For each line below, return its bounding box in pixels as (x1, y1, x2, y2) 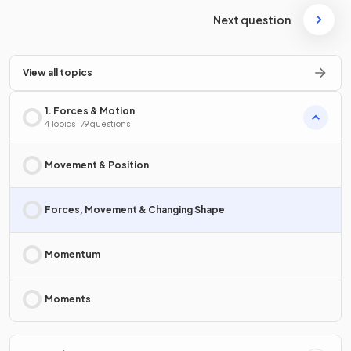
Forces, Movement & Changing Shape (45, 204, 225, 215)
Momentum (45, 248, 100, 260)
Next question (213, 13, 291, 27)
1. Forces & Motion (45, 105, 135, 117)
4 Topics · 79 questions (45, 119, 130, 128)
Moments (45, 293, 91, 305)
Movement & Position (45, 159, 149, 171)
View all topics (23, 67, 92, 78)
